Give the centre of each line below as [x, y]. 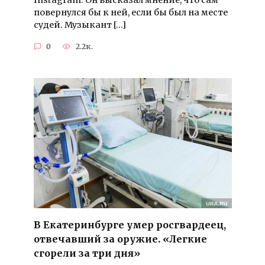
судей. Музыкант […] [80, 25]
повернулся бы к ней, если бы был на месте [130, 13]
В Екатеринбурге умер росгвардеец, [130, 224]
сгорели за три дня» [87, 253]
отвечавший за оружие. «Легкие [120, 239]
